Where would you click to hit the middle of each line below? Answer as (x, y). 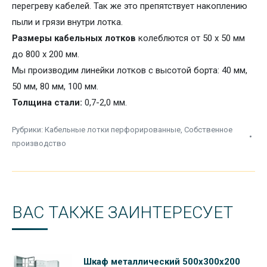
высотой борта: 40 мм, (201, 70)
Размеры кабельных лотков (74, 38)
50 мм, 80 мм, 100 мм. (55, 86)
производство (39, 143)
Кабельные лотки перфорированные (113, 130)
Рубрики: (28, 130)
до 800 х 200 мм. (46, 54)
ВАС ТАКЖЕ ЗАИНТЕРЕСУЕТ (122, 212)
